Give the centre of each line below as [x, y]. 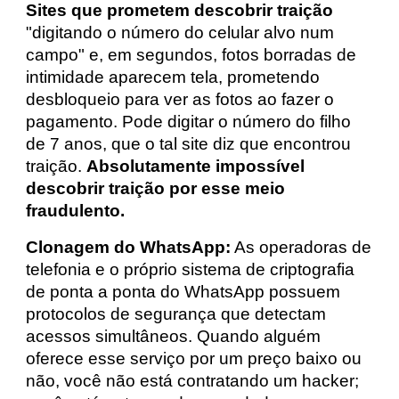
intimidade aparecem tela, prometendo [173, 77]
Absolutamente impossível [196, 166]
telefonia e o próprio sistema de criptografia [191, 269]
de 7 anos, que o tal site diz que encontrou [189, 144]
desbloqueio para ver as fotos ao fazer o [180, 99]
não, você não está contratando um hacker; [193, 381]
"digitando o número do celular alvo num [180, 33]
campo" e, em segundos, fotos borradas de [191, 55]
